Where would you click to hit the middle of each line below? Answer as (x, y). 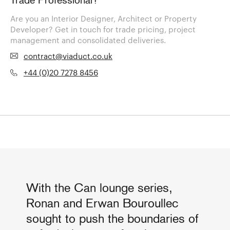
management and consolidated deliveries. (88, 40)
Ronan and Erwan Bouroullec (102, 204)
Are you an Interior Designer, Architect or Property (103, 19)
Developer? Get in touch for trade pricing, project (103, 30)
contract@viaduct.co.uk (68, 56)
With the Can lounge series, (99, 189)
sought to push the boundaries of (112, 219)
